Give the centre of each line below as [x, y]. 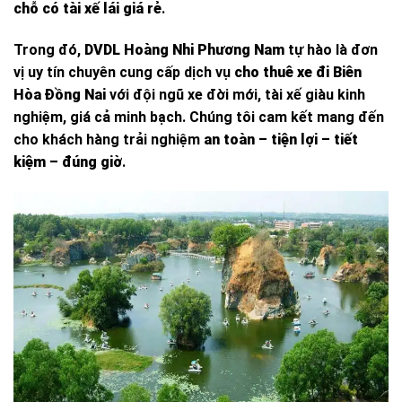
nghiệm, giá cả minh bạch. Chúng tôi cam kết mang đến [199, 117]
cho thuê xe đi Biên [298, 72]
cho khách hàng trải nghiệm [109, 139]
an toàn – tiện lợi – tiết [281, 139]
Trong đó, [49, 49]
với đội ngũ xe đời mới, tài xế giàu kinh [236, 94]
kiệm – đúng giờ [68, 162]
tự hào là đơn [331, 49]
